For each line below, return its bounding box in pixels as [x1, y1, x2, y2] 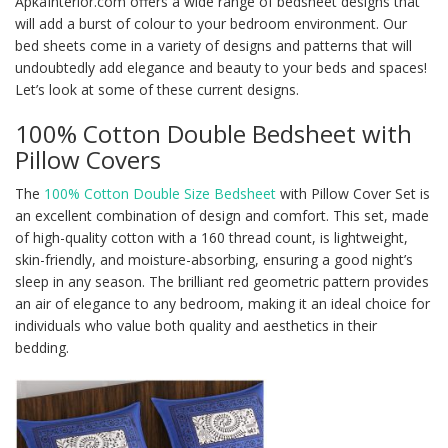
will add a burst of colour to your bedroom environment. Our [15, 14, 407, 34]
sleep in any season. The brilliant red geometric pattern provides [15, 272, 429, 292]
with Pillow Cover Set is [276, 184, 430, 204]
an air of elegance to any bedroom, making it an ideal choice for [15, 294, 430, 314]
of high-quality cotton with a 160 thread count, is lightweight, [15, 228, 408, 248]
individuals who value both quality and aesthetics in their [15, 316, 377, 336]
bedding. [15, 338, 69, 358]
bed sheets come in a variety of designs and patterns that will [15, 36, 412, 56]
